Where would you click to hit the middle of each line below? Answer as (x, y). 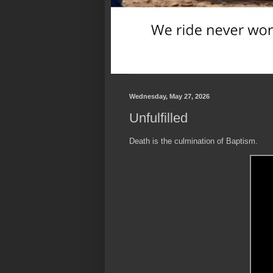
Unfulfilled (158, 118)
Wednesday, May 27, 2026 (169, 96)
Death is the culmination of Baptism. (193, 141)
